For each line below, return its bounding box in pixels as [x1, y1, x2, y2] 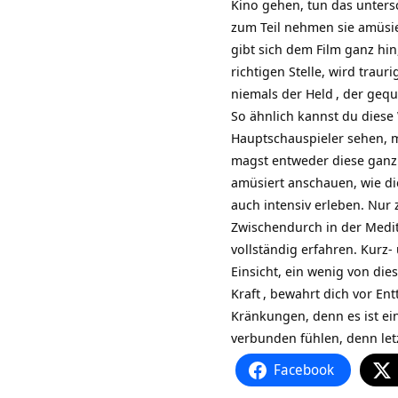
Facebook [274, 360, 334, 380]
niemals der [231, 84, 306, 103]
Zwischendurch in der [231, 218, 365, 236]
